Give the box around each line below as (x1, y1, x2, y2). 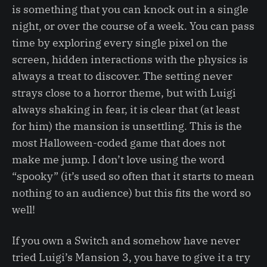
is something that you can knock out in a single (12, 2, 249, 16)
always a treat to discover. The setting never (12, 69, 232, 83)
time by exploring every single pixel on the (12, 35, 228, 49)
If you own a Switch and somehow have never (12, 233, 240, 247)
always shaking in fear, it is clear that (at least (12, 102, 240, 116)
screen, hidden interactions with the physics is (12, 52, 248, 66)
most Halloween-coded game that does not (12, 135, 225, 150)
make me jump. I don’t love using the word (12, 152, 225, 166)
